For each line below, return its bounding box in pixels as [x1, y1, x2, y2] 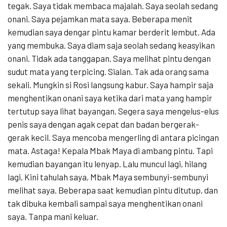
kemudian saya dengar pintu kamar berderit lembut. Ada [8, 27, 215, 37]
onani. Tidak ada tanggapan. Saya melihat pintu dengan [8, 53, 211, 64]
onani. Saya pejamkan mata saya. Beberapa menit [8, 14, 193, 24]
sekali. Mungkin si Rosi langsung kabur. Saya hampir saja [8, 80, 213, 90]
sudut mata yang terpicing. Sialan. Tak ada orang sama [8, 66, 209, 77]
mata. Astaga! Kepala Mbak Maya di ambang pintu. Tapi [8, 145, 213, 156]
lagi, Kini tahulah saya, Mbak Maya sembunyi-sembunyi [8, 172, 208, 182]
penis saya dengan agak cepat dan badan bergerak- [8, 119, 199, 130]
